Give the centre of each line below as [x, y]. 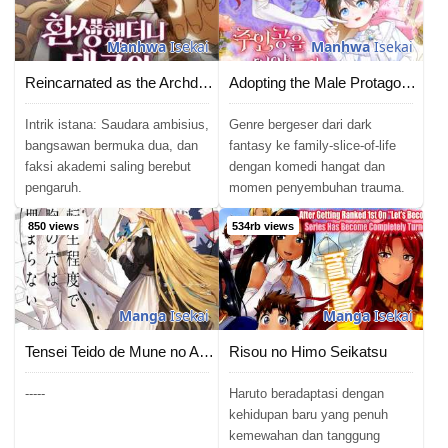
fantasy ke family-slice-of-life [312, 146]
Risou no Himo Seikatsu [308, 352]
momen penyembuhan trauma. [317, 188]
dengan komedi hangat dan [307, 167]
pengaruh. [53, 188]
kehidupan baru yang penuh [308, 415]
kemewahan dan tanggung [304, 436]
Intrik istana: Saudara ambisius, [117, 125]
